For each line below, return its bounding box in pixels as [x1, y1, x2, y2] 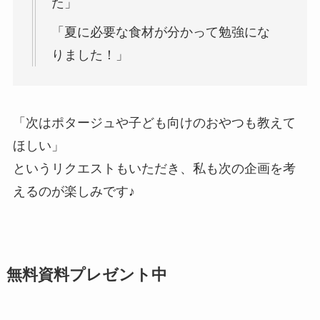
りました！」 [51, 48, 129, 63]
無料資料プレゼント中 [6, 266, 167, 284]
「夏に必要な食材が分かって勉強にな [51, 25, 270, 40]
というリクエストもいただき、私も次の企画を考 [12, 161, 296, 176]
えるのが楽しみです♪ [12, 184, 135, 199]
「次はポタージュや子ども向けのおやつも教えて [12, 115, 296, 130]
